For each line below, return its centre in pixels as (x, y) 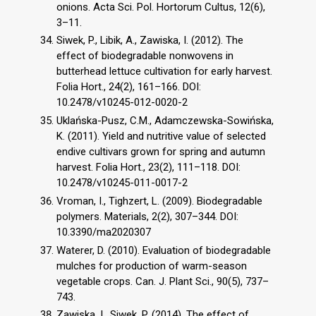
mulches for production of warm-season (152, 266)
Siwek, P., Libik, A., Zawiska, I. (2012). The (150, 41)
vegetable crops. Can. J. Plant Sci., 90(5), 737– (163, 281)
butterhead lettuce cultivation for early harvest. (164, 72)
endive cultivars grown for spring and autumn (161, 152)
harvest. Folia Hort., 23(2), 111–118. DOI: (148, 168)
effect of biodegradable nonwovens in (145, 56)
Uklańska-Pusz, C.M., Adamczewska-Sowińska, (165, 121)
